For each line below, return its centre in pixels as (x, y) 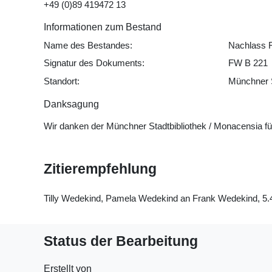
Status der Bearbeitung (121, 241)
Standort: (62, 81)
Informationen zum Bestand (103, 27)
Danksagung (71, 104)
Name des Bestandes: (88, 45)
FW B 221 (248, 63)
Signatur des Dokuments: (94, 63)
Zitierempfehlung (100, 169)
